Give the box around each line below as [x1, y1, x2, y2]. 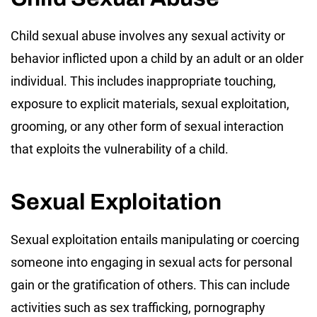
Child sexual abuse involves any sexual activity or [11, 28, 285, 43]
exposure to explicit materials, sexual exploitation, [11, 96, 289, 111]
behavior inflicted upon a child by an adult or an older [11, 50, 304, 66]
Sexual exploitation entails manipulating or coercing [11, 231, 299, 247]
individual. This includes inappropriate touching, [11, 73, 276, 88]
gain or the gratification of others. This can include [11, 277, 290, 292]
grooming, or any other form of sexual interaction [11, 118, 284, 134]
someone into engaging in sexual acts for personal [11, 254, 292, 270]
